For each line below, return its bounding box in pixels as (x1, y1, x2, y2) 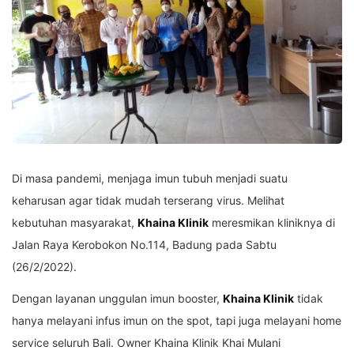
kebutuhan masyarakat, (12, 215, 137, 229)
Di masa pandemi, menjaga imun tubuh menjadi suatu (12, 171, 288, 185)
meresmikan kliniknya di (209, 215, 335, 229)
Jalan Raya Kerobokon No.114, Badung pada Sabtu (12, 237, 277, 251)
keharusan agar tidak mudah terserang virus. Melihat (12, 193, 284, 207)
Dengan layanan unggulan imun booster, (12, 291, 223, 305)
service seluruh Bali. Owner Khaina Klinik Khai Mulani (12, 335, 281, 349)
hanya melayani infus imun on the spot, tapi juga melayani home (12, 313, 341, 327)
